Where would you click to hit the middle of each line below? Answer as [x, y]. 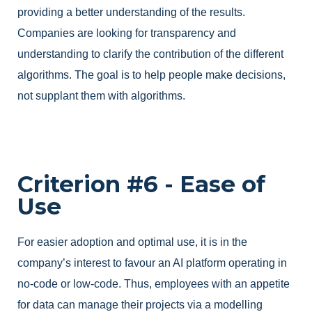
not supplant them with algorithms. [101, 96]
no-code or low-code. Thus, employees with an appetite [154, 283]
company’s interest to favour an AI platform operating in [152, 263]
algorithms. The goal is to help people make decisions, [151, 75]
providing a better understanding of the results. [131, 13]
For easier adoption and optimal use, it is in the [132, 242]
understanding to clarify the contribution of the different [150, 54]
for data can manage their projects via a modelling [140, 304]
